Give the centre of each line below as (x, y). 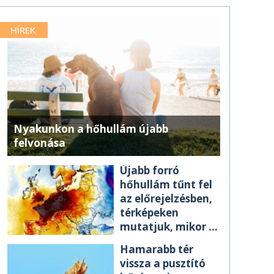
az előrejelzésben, (166, 198)
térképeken (149, 212)
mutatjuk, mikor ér (169, 226)
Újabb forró (150, 170)
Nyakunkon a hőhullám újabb (91, 128)
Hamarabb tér (157, 249)
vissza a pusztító (163, 263)
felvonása (39, 143)
